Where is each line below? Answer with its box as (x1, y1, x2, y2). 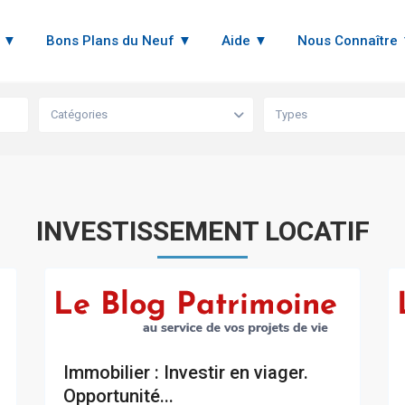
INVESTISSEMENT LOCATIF (35, 215, 370, 248)
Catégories (50, 108, 108, 122)
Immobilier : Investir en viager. (63, 362, 308, 384)
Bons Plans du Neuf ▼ (45, 33, 192, 49)
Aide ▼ (221, 33, 268, 49)
